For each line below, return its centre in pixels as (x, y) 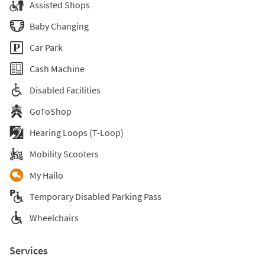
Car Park (46, 47)
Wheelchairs (54, 218)
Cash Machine (57, 69)
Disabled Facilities (65, 90)
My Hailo (46, 175)
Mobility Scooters (64, 154)
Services (29, 251)
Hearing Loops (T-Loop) (77, 132)
